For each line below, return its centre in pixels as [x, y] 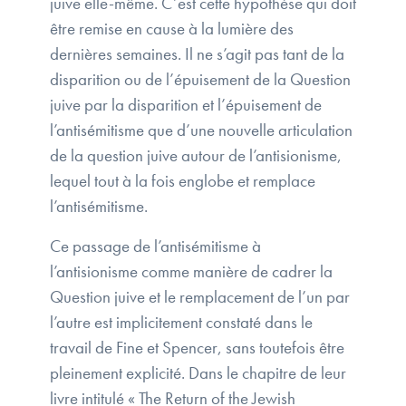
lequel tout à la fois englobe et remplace [183, 181]
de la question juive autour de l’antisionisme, [196, 156]
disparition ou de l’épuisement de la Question [200, 80]
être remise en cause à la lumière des [172, 29]
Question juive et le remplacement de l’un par [200, 297]
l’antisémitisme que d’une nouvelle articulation [201, 130]
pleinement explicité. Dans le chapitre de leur [198, 373]
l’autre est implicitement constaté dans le [181, 323]
